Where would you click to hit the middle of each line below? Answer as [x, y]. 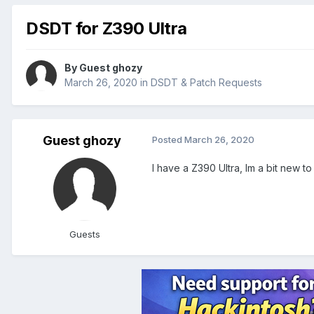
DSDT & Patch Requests [206, 83]
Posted [168, 140]
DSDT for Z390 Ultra [107, 28]
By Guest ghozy [103, 68]
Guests [85, 234]
